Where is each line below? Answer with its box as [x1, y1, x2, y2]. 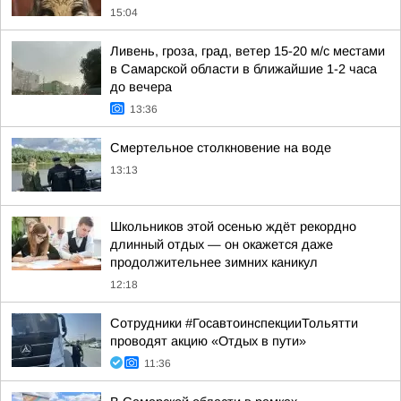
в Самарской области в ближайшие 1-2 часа [110, 62, 377, 76]
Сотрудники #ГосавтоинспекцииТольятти [110, 316, 358, 330]
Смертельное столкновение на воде [110, 141, 331, 155]
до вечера [110, 80, 172, 94]
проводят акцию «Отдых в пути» [110, 334, 306, 348]
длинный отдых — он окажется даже [110, 237, 333, 252]
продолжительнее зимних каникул [110, 255, 318, 269]
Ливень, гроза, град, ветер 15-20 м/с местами [110, 44, 385, 58]
